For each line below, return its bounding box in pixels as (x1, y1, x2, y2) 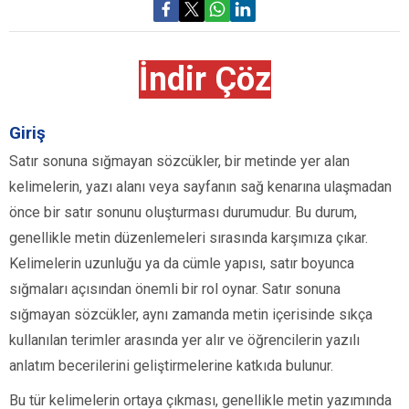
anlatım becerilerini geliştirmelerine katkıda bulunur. (9, 357, 333, 375)
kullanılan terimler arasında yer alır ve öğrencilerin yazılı (9, 331, 360, 350)
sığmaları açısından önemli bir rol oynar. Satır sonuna (9, 280, 341, 299)
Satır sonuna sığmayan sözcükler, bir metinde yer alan (9, 152, 350, 171)
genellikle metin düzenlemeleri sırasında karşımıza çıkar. (9, 229, 368, 247)
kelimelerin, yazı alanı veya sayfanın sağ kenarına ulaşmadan (9, 178, 392, 196)
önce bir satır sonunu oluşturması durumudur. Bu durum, (9, 204, 357, 222)
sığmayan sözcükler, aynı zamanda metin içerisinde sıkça (9, 306, 372, 324)
